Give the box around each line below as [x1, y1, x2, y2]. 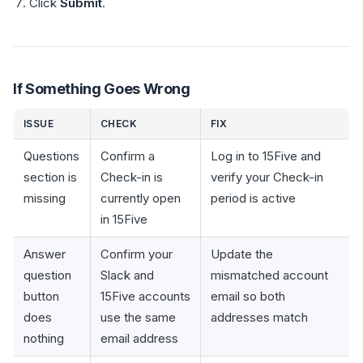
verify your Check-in [211, 169, 323, 185]
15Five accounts [100, 288, 190, 304]
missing [23, 190, 66, 206]
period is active [211, 190, 296, 206]
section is [23, 169, 77, 185]
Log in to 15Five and [211, 148, 321, 164]
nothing [23, 331, 64, 346]
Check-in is [100, 169, 163, 185]
